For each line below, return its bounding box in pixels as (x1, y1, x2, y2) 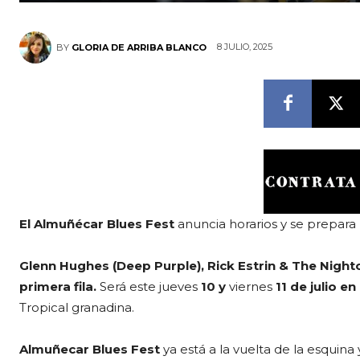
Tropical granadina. (19, 299, 134, 315)
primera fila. (19, 278, 100, 294)
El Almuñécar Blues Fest (19, 215, 178, 231)
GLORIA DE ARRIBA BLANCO (72, 41, 207, 53)
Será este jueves (100, 278, 198, 294)
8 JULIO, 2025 (217, 41, 272, 53)
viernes (229, 278, 272, 294)
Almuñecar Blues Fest (19, 341, 163, 357)
